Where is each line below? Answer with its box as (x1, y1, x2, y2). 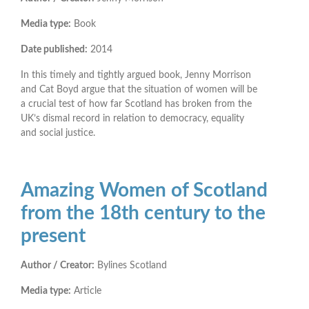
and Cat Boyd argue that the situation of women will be (21, 84, 257, 94)
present (21, 226, 86, 246)
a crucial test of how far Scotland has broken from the (21, 99, 252, 109)
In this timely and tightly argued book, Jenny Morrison (21, 70, 251, 80)
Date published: (21, 44, 88, 54)
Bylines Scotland (94, 260, 167, 270)
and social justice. (21, 128, 95, 138)
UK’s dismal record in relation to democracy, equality (21, 113, 244, 123)
